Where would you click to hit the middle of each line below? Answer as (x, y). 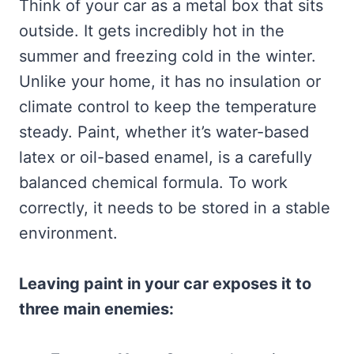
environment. (68, 233)
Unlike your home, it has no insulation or (170, 81)
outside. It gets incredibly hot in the (152, 31)
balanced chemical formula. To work (153, 183)
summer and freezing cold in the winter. (168, 56)
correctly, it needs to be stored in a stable (175, 208)
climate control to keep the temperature (168, 107)
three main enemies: (96, 309)
